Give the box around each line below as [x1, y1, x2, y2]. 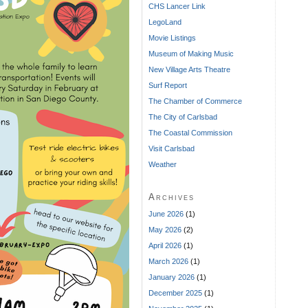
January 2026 [148, 272, 195, 281]
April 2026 [148, 241, 181, 250]
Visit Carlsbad [148, 144, 195, 153]
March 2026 [148, 256, 188, 265]
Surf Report [148, 80, 187, 89]
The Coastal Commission [148, 128, 232, 137]
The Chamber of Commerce [148, 96, 242, 105]
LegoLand [148, 17, 181, 26]
